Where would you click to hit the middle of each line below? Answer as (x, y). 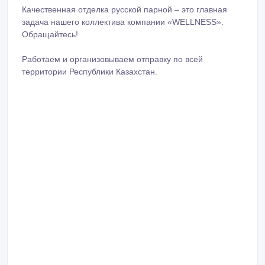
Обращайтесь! (50, 35)
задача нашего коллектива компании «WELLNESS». (123, 22)
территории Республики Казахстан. (90, 72)
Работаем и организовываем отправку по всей (112, 59)
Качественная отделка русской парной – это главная (125, 10)
